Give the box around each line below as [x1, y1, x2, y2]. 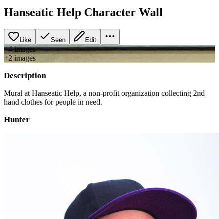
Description [4, 70, 46, 80]
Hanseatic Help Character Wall [4, 5, 163, 19]
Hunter [4, 114, 30, 124]
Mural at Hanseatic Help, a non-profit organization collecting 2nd [4, 88, 205, 97]
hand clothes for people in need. [4, 97, 102, 106]
